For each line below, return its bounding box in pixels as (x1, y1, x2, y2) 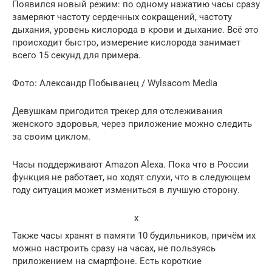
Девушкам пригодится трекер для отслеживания (12, 105, 222, 117)
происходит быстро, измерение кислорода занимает (12, 36, 240, 48)
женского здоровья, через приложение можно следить (12, 118, 252, 129)
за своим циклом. (12, 131, 90, 142)
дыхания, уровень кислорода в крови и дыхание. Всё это (12, 24, 259, 35)
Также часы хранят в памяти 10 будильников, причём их (12, 229, 256, 241)
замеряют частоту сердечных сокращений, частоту (12, 11, 232, 22)
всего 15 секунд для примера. (12, 49, 141, 61)
